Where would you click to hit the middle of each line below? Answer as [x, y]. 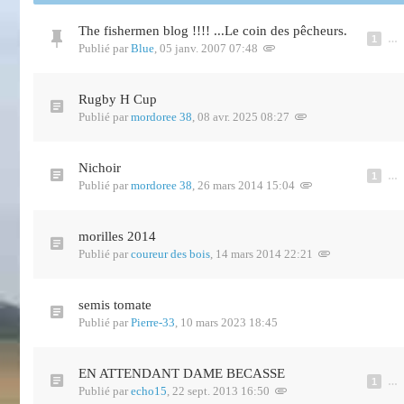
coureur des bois [170, 254]
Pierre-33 [153, 322]
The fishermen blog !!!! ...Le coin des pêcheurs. [213, 31]
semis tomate [115, 305]
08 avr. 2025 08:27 [243, 117]
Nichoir [100, 168]
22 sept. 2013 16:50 [221, 391]
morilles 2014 [117, 236]
